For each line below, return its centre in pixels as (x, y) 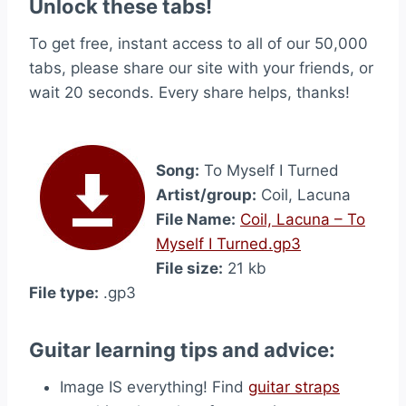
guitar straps (294, 387)
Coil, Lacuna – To (303, 219)
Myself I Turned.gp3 (228, 244)
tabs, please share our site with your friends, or (201, 68)
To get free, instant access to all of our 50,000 (198, 43)
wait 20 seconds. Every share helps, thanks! (189, 92)
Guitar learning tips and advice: (182, 350)
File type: (64, 293)
